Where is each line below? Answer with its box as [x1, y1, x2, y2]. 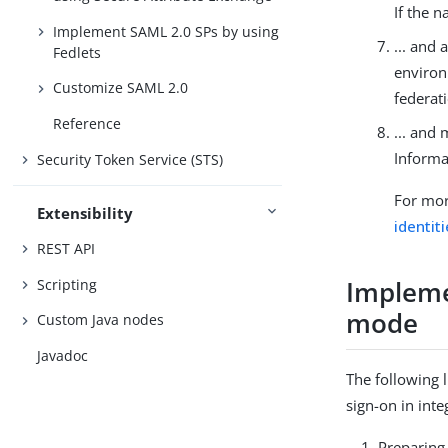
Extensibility [37, 202, 134, 223]
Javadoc [37, 345, 89, 365]
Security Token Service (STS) [37, 149, 224, 169]
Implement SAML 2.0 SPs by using [53, 21, 280, 41]
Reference [53, 113, 122, 133]
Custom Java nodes [37, 310, 165, 330]
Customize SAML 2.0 [53, 78, 189, 98]
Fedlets [53, 42, 102, 62]
